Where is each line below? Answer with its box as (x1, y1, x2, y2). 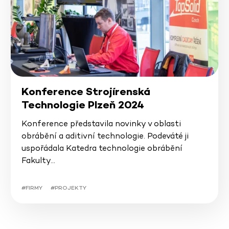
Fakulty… (21, 155, 55, 166)
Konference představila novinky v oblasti (21, 118, 181, 129)
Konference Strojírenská (21, 85, 150, 99)
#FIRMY (21, 184, 42, 192)
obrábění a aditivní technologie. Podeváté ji (21, 130, 189, 142)
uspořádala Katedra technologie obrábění (21, 143, 182, 154)
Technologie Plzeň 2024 (21, 98, 144, 112)
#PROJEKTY (50, 184, 86, 192)
